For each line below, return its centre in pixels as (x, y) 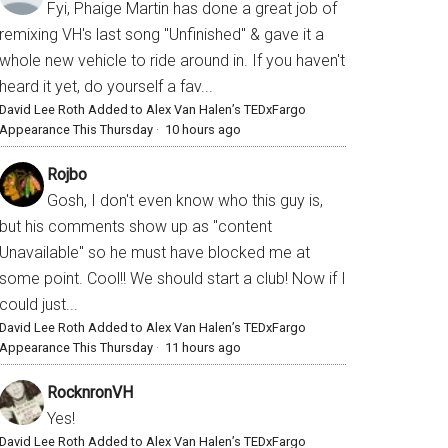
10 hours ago (203, 130)
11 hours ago (203, 348)
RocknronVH (90, 393)
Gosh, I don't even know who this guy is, (185, 201)
